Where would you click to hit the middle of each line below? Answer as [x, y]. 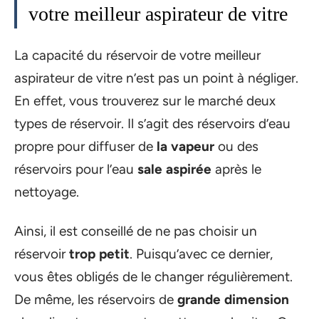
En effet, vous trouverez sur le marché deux [145, 101]
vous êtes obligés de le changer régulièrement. [153, 276]
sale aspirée [174, 169]
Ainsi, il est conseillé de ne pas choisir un [136, 231]
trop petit [99, 253]
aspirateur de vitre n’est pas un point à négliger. [156, 78]
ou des [238, 146]
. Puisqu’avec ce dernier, [201, 253]
